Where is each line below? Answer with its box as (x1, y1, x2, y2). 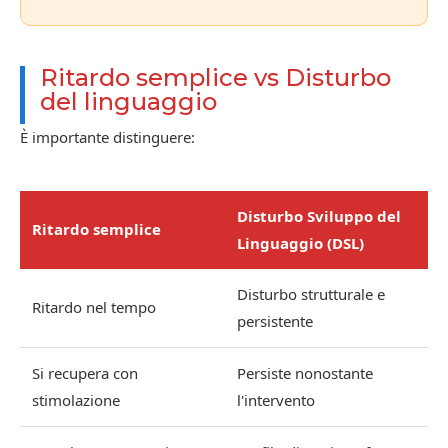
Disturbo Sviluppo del (237, 206, 401, 227)
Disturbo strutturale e (237, 284, 385, 305)
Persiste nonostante (237, 363, 373, 384)
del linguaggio (40, 87, 217, 117)
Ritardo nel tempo (32, 297, 156, 318)
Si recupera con (32, 363, 138, 384)
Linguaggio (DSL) (237, 233, 364, 254)
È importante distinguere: (20, 127, 195, 148)
